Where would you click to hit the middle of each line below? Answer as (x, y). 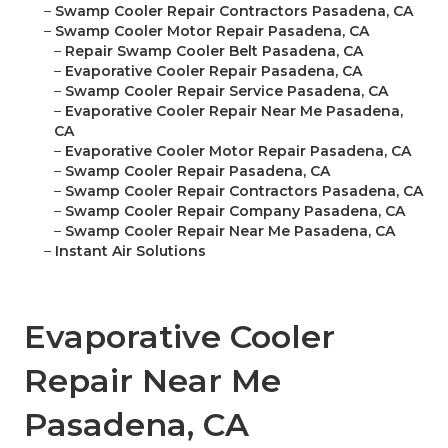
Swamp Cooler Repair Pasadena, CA (197, 171)
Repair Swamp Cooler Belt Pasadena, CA (214, 51)
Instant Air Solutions (130, 251)
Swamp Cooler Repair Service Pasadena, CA (226, 91)
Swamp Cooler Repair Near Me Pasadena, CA (230, 231)
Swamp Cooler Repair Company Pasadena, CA (235, 211)
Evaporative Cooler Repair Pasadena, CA (213, 71)
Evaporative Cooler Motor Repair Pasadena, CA (238, 151)
